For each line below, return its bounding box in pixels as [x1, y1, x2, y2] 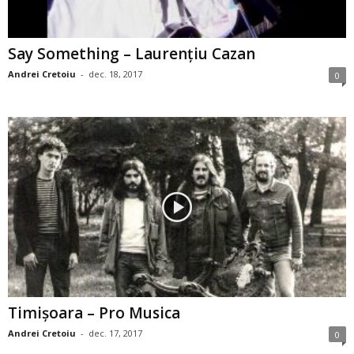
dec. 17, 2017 [88, 326, 142, 339]
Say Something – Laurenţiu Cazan [8, 43, 255, 64]
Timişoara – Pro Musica [8, 302, 180, 323]
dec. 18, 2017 [88, 67, 142, 80]
